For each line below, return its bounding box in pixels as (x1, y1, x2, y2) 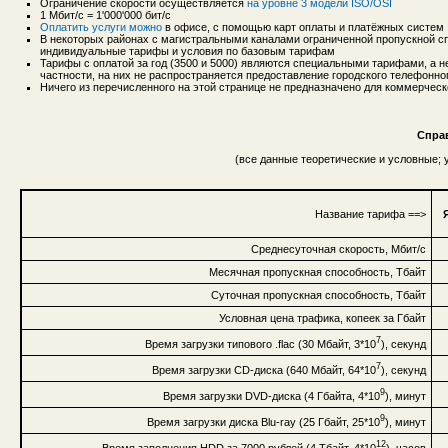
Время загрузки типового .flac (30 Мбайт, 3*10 (145, 337, 376, 350)
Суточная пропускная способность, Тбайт (211, 288, 426, 301)
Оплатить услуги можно (40, 21, 162, 34)
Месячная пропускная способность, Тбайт (209, 265, 426, 278)
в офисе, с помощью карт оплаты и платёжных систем (162, 21, 444, 34)
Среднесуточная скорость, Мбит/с (251, 242, 426, 255)
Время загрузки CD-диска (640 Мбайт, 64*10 (152, 363, 376, 376)
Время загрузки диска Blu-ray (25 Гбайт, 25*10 (147, 415, 380, 428)
